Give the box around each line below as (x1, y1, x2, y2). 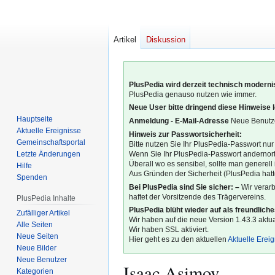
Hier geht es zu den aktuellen (129, 236, 228, 244)
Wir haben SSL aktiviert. (129, 226, 209, 234)
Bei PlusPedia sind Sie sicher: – (129, 183, 240, 191)
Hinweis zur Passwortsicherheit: (129, 130, 242, 138)
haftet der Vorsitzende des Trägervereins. (129, 193, 266, 201)
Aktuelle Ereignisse (17, 126, 82, 135)
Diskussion (146, 35, 185, 45)
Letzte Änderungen (17, 149, 81, 158)
